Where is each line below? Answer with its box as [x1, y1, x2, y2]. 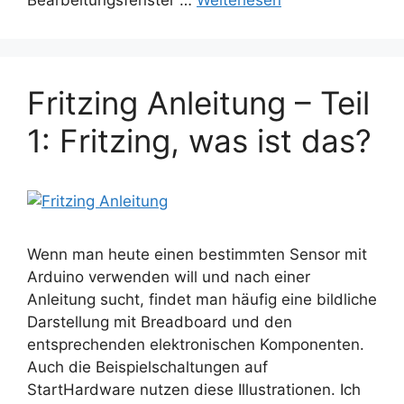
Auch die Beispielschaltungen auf [27, 358, 268, 377]
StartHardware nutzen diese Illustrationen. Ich [27, 381, 361, 399]
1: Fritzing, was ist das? [27, 122, 372, 161]
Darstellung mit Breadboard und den [27, 313, 292, 332]
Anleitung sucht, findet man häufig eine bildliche [27, 290, 377, 309]
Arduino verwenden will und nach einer [27, 268, 310, 287]
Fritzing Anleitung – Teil [27, 84, 370, 123]
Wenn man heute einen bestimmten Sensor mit [27, 245, 367, 264]
